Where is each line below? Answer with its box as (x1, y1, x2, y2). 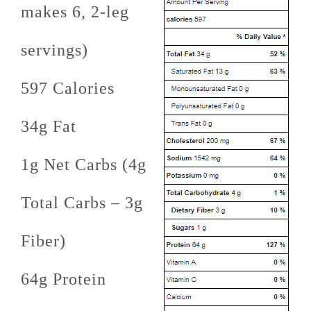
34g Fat (21, 117, 76, 135)
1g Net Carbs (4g (21, 155, 146, 174)
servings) (21, 40, 88, 59)
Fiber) (21, 231, 66, 250)
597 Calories (21, 78, 115, 97)
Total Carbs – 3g (21, 193, 143, 212)
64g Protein (21, 269, 106, 288)
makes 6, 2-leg (21, 2, 129, 21)
